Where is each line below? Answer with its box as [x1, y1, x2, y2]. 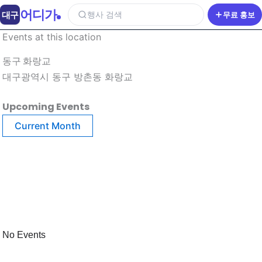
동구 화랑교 [2, 54, 51, 68]
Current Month [15, 119, 81, 132]
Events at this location [2, 31, 101, 43]
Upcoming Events [2, 99, 89, 113]
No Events [2, 229, 46, 240]
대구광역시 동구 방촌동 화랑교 [2, 71, 133, 82]
